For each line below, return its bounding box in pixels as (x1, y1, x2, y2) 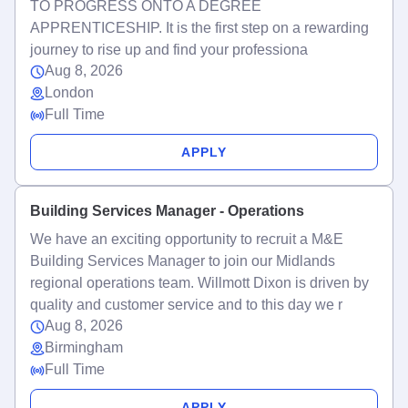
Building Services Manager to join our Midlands (30, 253, 335, 269)
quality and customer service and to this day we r (30, 297, 342, 312)
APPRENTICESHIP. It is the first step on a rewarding (30, 20, 369, 36)
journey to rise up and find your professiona (30, 42, 308, 57)
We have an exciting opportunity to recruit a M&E (30, 231, 343, 247)
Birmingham (45, 340, 123, 355)
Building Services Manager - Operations (30, 203, 304, 219)
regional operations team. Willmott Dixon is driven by (30, 275, 369, 291)
